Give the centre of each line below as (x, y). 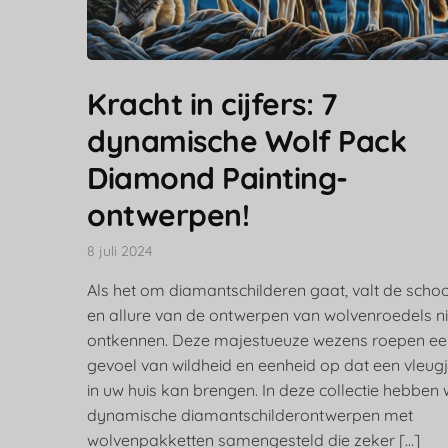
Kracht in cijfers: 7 (211, 104)
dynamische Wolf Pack (246, 141)
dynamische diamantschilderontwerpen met (250, 415)
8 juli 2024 (119, 251)
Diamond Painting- (217, 178)
